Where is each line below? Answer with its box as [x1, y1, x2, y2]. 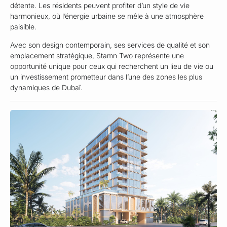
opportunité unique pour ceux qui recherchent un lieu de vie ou [10, 61, 213, 70]
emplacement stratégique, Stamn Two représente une [10, 51, 184, 60]
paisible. [10, 22, 36, 31]
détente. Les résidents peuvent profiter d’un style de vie [10, 1, 190, 10]
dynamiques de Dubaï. [10, 83, 83, 92]
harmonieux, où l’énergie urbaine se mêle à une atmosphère [10, 12, 204, 21]
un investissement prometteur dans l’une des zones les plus [10, 72, 202, 81]
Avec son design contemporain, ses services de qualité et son [10, 40, 210, 49]
